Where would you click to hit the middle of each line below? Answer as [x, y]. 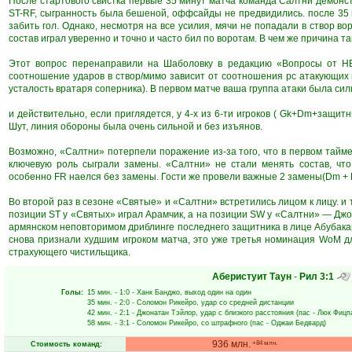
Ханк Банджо [158, 292]
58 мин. [100, 323]
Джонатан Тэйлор [166, 313]
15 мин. [100, 292]
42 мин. [100, 313]
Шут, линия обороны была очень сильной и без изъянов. [136, 126]
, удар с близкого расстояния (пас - [257, 313]
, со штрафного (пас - [234, 323]
